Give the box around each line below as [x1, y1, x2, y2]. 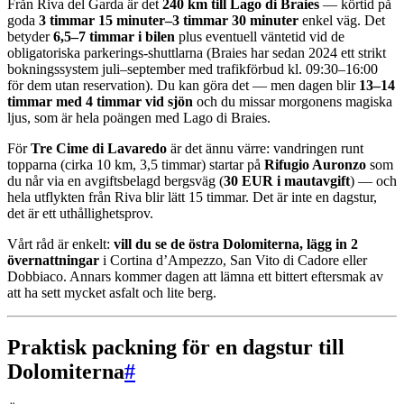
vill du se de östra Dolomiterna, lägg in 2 [114, 235, 358, 252]
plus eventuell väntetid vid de [175, 28, 344, 44]
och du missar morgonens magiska [193, 93, 392, 109]
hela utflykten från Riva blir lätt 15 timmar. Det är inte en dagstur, [7, 188, 377, 205]
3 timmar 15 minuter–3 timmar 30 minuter [39, 12, 298, 28]
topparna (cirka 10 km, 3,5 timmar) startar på [7, 156, 264, 172]
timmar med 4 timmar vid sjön [7, 93, 193, 109]
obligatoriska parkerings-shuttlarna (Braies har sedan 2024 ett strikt [7, 44, 386, 60]
